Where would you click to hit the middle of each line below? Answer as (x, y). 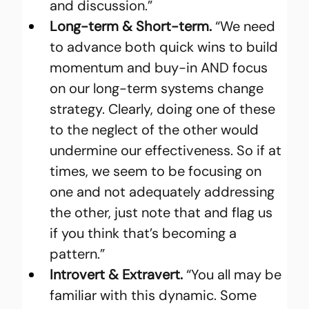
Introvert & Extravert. (117, 274)
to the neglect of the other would (156, 129)
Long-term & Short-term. (131, 26)
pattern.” (78, 253)
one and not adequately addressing (164, 191)
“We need (246, 26)
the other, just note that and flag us (163, 212)
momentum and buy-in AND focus (161, 67)
